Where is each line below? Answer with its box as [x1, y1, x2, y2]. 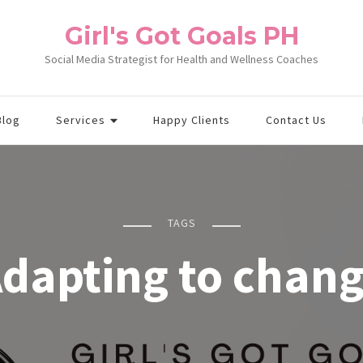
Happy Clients [153, 113, 230, 127]
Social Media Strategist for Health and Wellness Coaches [45, 52, 318, 66]
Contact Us [266, 113, 327, 127]
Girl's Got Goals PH [64, 21, 299, 51]
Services [56, 113, 105, 127]
